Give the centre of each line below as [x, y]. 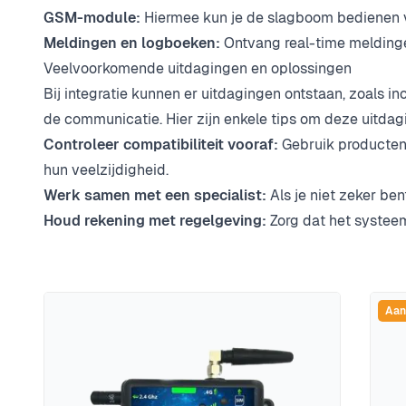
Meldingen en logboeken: [132, 43]
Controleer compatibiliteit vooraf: [161, 145]
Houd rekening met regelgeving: [155, 221]
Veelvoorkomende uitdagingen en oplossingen [198, 69]
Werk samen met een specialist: [155, 196]
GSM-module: [92, 18]
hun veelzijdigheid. [106, 170]
